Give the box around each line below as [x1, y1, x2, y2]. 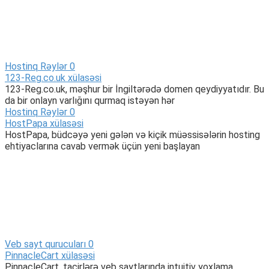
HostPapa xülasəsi [5, 118, 83, 130]
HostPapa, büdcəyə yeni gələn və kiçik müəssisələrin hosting [5, 129, 260, 141]
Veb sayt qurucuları [5, 238, 86, 250]
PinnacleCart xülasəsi [5, 250, 95, 262]
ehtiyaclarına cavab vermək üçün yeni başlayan [5, 141, 200, 153]
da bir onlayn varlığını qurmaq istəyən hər [5, 95, 175, 107]
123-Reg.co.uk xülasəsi [5, 72, 101, 84]
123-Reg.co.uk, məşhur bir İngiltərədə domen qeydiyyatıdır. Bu [5, 83, 264, 95]
